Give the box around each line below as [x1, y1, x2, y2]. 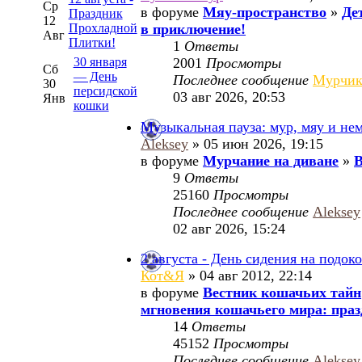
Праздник [68, 6, 123, 20]
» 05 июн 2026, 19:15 [188, 136, 324, 153]
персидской [73, 83, 137, 98]
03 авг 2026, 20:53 [173, 89, 286, 106]
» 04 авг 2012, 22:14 [184, 267, 313, 284]
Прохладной [68, 20, 137, 35]
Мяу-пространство [203, 4, 327, 21]
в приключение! [141, 21, 246, 38]
